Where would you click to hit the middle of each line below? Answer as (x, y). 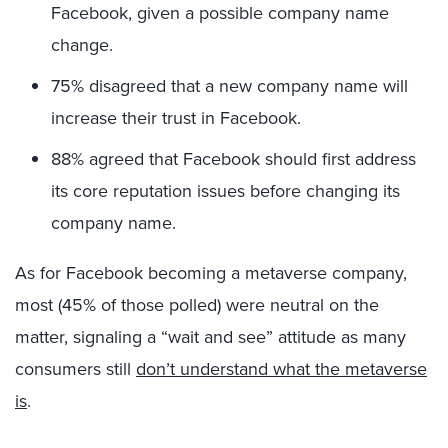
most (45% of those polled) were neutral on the (197, 305)
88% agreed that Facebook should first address (233, 159)
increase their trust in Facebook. (176, 118)
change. (82, 45)
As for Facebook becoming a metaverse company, (211, 273)
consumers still (75, 369)
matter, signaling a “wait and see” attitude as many (210, 337)
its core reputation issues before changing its (225, 191)
